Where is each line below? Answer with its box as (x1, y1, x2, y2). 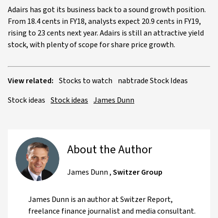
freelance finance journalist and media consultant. (28, 206, 196, 217)
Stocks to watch (59, 75, 112, 86)
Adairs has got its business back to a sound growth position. (8, 4, 206, 15)
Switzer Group (113, 167, 163, 178)
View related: (8, 75, 54, 86)
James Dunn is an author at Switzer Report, (28, 194, 173, 205)
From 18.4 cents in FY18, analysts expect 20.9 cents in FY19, (8, 16, 201, 27)
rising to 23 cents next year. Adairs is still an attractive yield (8, 28, 204, 38)
